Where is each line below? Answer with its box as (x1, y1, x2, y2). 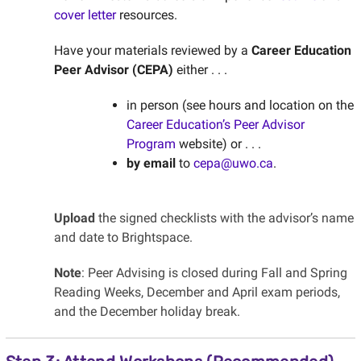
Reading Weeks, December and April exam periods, (53, 284, 340, 301)
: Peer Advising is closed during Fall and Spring (81, 265, 347, 281)
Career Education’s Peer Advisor (126, 117, 305, 133)
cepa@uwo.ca (193, 156, 273, 172)
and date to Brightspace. (53, 230, 193, 246)
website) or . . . (175, 136, 261, 152)
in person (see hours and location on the (126, 98, 354, 114)
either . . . (172, 62, 227, 78)
